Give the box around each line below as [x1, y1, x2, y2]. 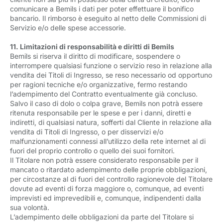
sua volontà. [10, 203, 51, 212]
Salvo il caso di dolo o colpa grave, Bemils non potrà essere [10, 99, 203, 108]
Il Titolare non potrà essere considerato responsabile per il [10, 156, 198, 164]
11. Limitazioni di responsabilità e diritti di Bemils [10, 42, 174, 51]
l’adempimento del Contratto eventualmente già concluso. [10, 90, 198, 98]
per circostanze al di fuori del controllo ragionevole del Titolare [10, 175, 213, 183]
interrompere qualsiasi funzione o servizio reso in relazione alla [10, 61, 212, 70]
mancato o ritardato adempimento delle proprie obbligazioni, [10, 165, 207, 174]
